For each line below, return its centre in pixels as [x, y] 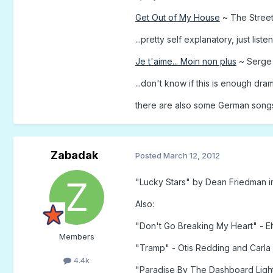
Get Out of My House [177, 17]
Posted [149, 156]
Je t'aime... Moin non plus [186, 61]
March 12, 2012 [191, 156]
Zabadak [74, 155]
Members [76, 236]
